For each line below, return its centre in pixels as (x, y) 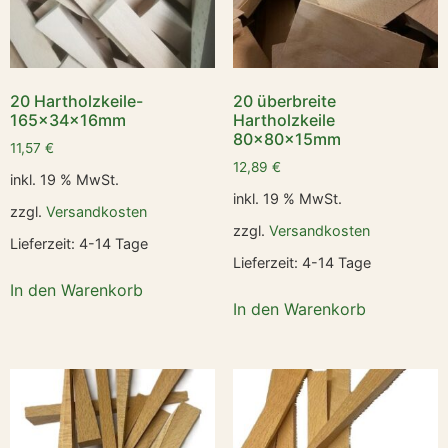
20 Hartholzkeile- (76, 100)
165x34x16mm (68, 119)
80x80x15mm (286, 138)
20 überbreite (284, 100)
